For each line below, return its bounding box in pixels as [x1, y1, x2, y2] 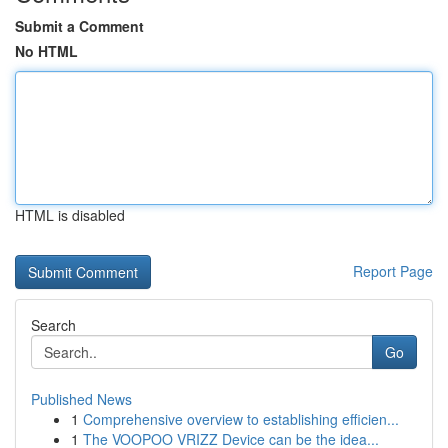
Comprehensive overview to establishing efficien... [83, 409, 399, 429]
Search [31, 315, 76, 335]
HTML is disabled [15, 205, 125, 225]
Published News [31, 389, 132, 409]
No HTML [15, 41, 78, 61]
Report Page [353, 261, 433, 281]
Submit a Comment [15, 16, 144, 36]
